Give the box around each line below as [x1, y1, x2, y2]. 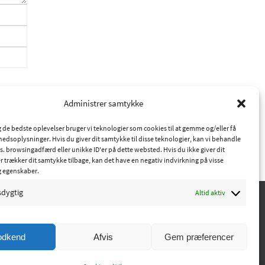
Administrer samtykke [63, 98, 143, 109]
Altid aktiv [195, 188, 225, 197]
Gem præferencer [164, 231, 234, 242]
